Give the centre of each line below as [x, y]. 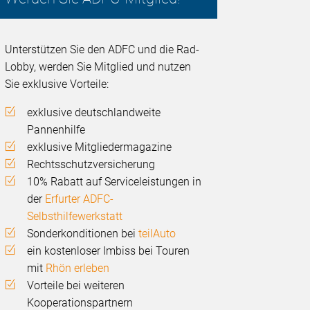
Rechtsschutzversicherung [91, 165]
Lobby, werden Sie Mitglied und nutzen [98, 67]
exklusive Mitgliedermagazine [100, 147]
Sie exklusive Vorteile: [57, 84]
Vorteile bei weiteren [76, 286]
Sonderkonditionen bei [83, 234]
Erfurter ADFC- [80, 199]
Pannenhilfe [56, 130]
